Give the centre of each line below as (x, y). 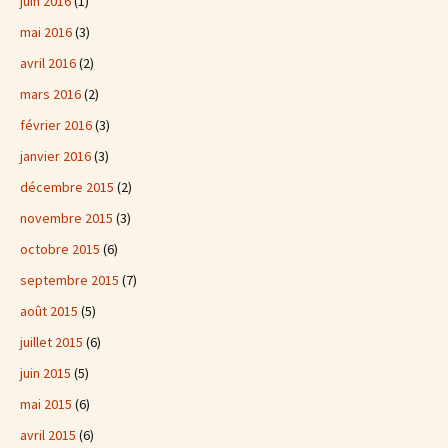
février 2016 (56, 125)
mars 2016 (50, 94)
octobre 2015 (60, 249)
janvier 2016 (55, 156)
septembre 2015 (69, 280)
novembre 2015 (66, 218)
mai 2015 (46, 404)
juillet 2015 (51, 342)
